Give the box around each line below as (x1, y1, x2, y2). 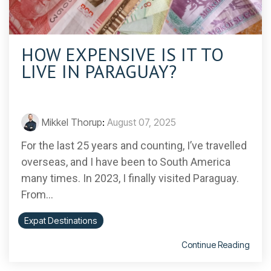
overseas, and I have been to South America (21, 155, 230, 169)
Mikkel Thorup (42, 116, 102, 129)
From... (21, 188, 53, 201)
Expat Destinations (24, 215, 97, 226)
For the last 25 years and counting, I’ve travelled (21, 139, 247, 152)
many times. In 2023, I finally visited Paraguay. (21, 172, 239, 185)
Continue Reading (181, 240, 250, 250)
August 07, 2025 (107, 116, 176, 129)
